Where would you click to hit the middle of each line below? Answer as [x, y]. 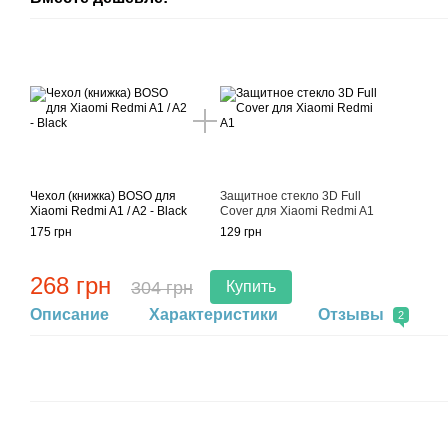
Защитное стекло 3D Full [290, 195]
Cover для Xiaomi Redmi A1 [297, 210]
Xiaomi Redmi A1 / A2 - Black [108, 210]
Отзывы [353, 314]
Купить [251, 286]
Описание [69, 314]
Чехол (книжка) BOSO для [103, 195]
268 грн [70, 285]
